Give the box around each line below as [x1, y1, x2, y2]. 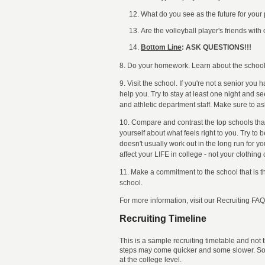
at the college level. [119, 256, 182, 264]
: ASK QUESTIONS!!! [182, 43, 251, 51]
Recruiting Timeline [119, 214, 206, 224]
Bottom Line [141, 43, 182, 51]
